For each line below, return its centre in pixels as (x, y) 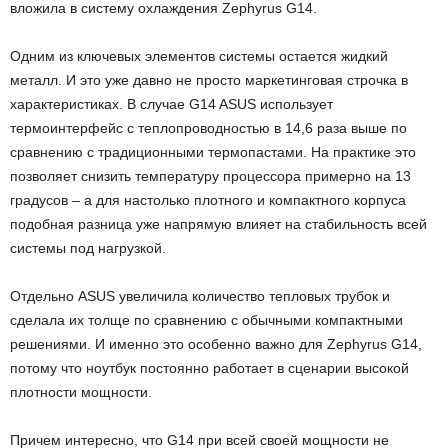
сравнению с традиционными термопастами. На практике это (213, 152)
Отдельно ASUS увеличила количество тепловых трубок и (200, 296)
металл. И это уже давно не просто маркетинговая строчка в (209, 80)
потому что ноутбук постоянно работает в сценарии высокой (209, 368)
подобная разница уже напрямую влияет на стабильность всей (218, 224)
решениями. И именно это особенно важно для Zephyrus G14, (216, 344)
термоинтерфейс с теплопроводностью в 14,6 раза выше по (208, 128)
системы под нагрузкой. (88, 248)
